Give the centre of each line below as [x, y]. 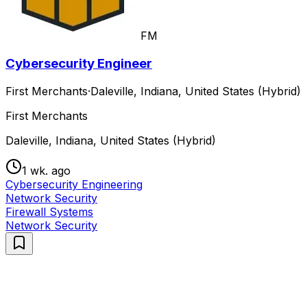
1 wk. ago [46, 170]
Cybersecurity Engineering [74, 184]
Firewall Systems [49, 211]
